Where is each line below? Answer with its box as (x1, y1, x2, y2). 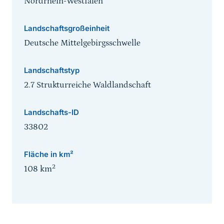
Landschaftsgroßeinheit (24, 23, 109, 33)
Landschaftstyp (24, 65, 79, 75)
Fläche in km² (24, 149, 73, 159)
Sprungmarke (14, 202, 64, 212)
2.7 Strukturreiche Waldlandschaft (24, 80, 151, 90)
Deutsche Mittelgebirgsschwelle (24, 38, 140, 48)
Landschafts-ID (24, 107, 79, 117)
